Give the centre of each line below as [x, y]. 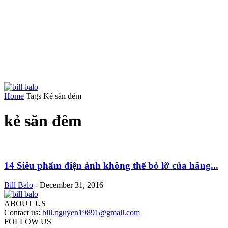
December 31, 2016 [72, 185]
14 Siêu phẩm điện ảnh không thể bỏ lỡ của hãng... [111, 165]
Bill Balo [19, 185]
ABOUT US [25, 204]
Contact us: [23, 213]
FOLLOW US [28, 222]
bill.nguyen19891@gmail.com [91, 213]
